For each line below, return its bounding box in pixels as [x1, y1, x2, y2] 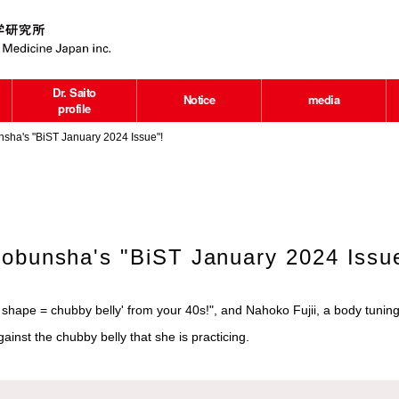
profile [58, 100, 91, 117]
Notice [183, 91, 216, 108]
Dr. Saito [53, 84, 96, 101]
